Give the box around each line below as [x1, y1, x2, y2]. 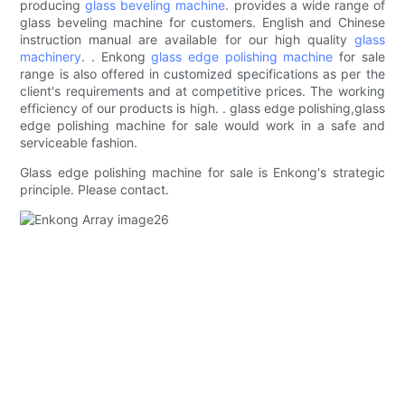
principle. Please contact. [20, 182, 170, 198]
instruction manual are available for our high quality [20, 32, 354, 48]
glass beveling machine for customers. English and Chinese [20, 14, 385, 31]
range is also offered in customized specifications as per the [20, 66, 385, 82]
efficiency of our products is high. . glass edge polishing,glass [20, 100, 385, 117]
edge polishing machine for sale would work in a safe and [20, 118, 385, 134]
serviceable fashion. [20, 135, 138, 151]
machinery [20, 49, 82, 65]
